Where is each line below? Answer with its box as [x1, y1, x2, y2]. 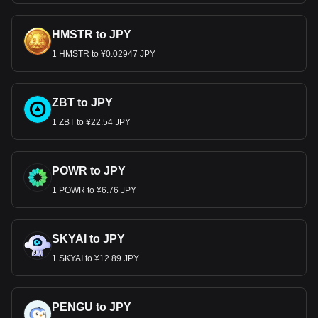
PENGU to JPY [52, 301, 131, 313]
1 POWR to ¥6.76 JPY [52, 185, 136, 195]
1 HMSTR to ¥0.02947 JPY [52, 49, 155, 59]
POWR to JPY [52, 165, 126, 177]
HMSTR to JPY [52, 28, 131, 40]
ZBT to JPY [52, 97, 113, 109]
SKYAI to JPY [52, 233, 125, 245]
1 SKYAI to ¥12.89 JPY [52, 253, 139, 263]
